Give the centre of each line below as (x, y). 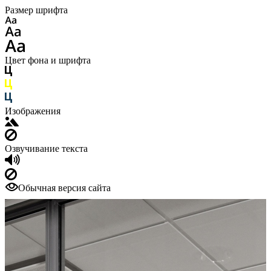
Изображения (33, 111)
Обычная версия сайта (64, 188)
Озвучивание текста (46, 149)
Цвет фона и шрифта (48, 60)
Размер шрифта (36, 10)
